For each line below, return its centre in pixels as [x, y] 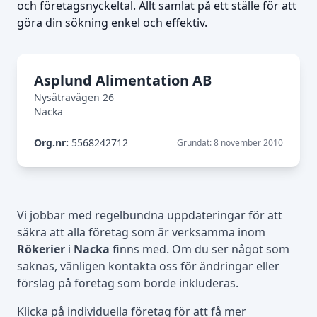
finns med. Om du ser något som [200, 249]
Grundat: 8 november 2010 [230, 143]
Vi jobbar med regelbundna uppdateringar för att [150, 215]
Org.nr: [51, 143]
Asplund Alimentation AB [123, 80]
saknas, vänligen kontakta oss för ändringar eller [148, 266]
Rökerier [41, 249]
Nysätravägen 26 [74, 97]
